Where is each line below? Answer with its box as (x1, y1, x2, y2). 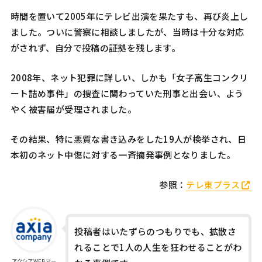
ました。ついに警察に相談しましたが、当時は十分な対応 (10, 25, 244, 38)
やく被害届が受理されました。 (10, 102, 137, 115)
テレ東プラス (186, 178, 240, 191)
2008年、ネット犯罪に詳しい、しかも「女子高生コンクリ (10, 71, 249, 84)
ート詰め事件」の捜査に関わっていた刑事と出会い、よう (10, 87, 244, 99)
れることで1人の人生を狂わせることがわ (74, 240, 242, 253)
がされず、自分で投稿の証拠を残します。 (10, 41, 181, 54)
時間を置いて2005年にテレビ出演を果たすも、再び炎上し (10, 9, 249, 22)
